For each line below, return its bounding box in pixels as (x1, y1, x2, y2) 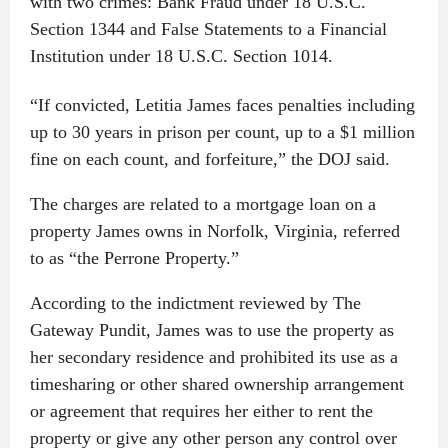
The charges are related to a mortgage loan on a (29, 194, 376, 214)
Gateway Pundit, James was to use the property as (29, 320, 394, 340)
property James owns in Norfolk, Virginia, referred (29, 221, 400, 241)
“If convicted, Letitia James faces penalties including (29, 95, 415, 115)
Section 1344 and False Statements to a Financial (29, 19, 387, 39)
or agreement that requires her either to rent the (29, 401, 373, 421)
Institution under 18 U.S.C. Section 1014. (29, 46, 333, 66)
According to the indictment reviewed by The (29, 293, 361, 313)
